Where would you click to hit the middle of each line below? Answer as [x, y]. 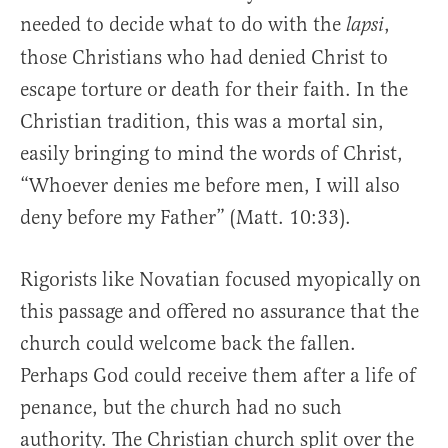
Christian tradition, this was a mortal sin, [202, 121]
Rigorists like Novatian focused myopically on [220, 279]
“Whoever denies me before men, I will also [210, 185]
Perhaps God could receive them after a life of [218, 375]
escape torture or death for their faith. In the [214, 89]
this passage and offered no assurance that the [219, 311]
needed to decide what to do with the [183, 24]
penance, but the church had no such [181, 407]
